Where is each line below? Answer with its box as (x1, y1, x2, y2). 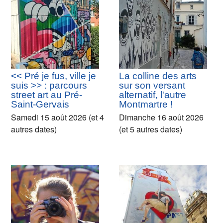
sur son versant (119, 80, 185, 91)
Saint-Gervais (11, 99, 69, 110)
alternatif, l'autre (119, 90, 186, 101)
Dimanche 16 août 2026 (119, 111, 204, 123)
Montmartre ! (119, 99, 173, 110)
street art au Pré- (11, 90, 82, 101)
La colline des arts (119, 71, 197, 82)
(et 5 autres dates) (119, 123, 182, 135)
